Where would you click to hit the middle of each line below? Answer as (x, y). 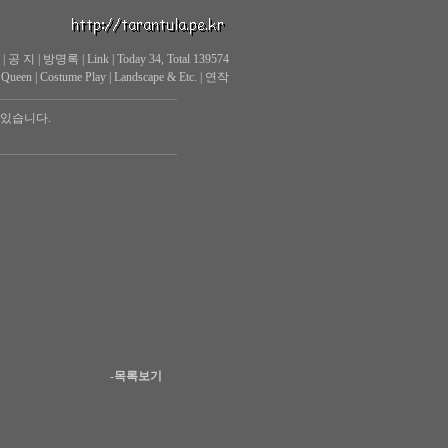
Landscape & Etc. (155, 77)
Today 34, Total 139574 (172, 59)
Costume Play (72, 77)
